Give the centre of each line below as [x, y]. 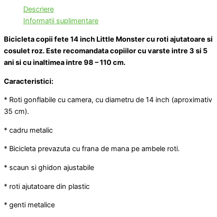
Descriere [39, 9]
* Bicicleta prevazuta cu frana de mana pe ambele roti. [92, 149]
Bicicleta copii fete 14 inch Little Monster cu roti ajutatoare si [108, 39]
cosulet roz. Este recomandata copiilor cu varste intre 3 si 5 [106, 51]
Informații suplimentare [61, 21]
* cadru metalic [28, 130]
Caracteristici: [29, 81]
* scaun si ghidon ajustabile [49, 167]
